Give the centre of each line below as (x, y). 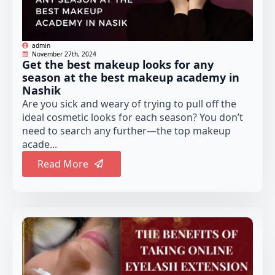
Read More (63, 164)
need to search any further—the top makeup (126, 130)
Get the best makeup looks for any (118, 64)
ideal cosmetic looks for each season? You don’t (133, 117)
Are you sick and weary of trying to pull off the (129, 103)
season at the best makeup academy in (131, 77)
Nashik (41, 90)
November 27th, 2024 (64, 54)
